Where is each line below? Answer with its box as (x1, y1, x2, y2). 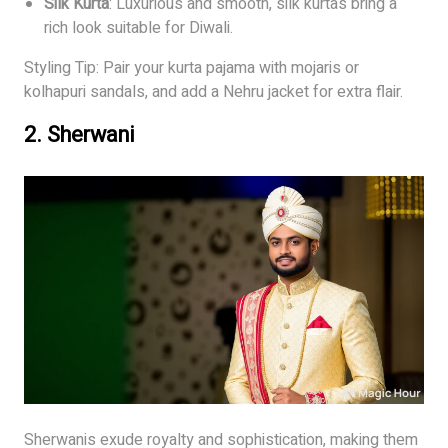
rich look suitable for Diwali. (44, 15, 233, 40)
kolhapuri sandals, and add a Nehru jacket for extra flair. (24, 79, 403, 104)
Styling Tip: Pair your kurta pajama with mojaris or (24, 55, 359, 80)
